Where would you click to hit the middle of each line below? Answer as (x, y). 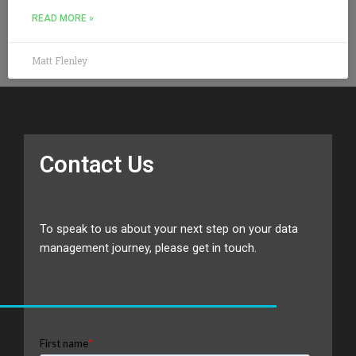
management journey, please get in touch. (148, 248)
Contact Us (97, 164)
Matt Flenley (60, 60)
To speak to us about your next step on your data (169, 228)
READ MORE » (63, 18)
